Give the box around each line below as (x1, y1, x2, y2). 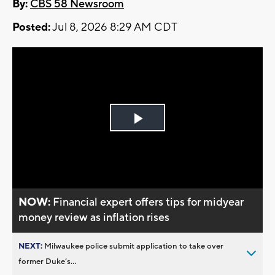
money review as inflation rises (18, 210, 170, 225)
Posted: (12, 20, 50, 35)
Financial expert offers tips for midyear (53, 195, 244, 209)
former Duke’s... (18, 256, 76, 266)
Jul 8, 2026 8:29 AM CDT (50, 20, 177, 35)
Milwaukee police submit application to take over (44, 241, 223, 251)
